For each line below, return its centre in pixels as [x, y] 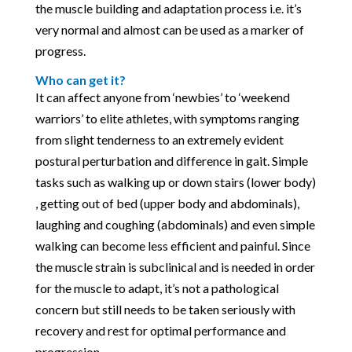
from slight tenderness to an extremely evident [159, 139]
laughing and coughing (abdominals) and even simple [175, 224]
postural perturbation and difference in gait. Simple [171, 160]
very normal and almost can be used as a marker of [169, 29]
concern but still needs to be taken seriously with [165, 309]
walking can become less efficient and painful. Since [172, 245]
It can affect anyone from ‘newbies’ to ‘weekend [162, 97]
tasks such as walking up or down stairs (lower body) [175, 181]
